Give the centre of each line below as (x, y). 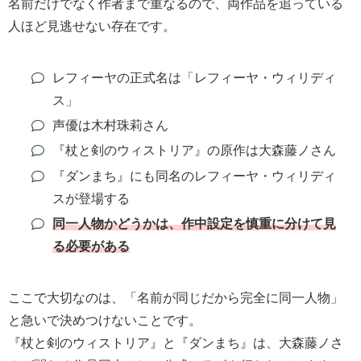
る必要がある (91, 246)
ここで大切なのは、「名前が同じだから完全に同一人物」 (176, 297)
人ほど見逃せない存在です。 (92, 26)
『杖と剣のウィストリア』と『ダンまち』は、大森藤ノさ (176, 342)
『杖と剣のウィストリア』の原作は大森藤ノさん (194, 151)
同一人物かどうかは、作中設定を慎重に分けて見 (194, 223)
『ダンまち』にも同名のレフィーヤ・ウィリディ (194, 176)
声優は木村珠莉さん (110, 126)
